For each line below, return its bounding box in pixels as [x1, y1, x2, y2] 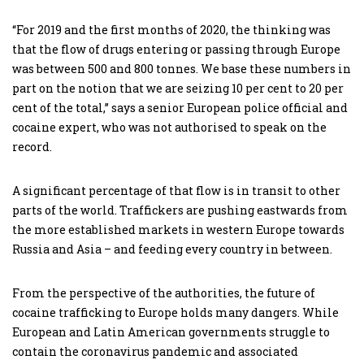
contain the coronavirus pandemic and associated [12, 344, 298, 359]
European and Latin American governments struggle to [12, 324, 330, 340]
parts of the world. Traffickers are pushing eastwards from [12, 202, 348, 218]
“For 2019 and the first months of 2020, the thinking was [12, 22, 331, 37]
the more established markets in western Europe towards [12, 222, 344, 237]
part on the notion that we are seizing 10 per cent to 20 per [12, 80, 344, 96]
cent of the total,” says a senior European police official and [12, 100, 348, 115]
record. [12, 139, 52, 154]
